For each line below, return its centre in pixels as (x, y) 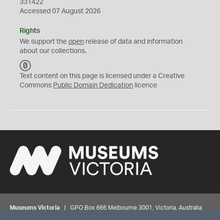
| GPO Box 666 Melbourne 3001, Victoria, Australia (131, 208)
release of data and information (133, 42)
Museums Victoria (35, 208)
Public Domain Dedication (93, 85)
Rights (30, 31)
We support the (44, 42)
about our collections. (53, 51)
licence (145, 85)
